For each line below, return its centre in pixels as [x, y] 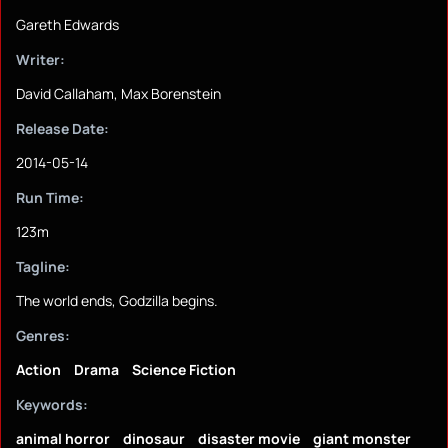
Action [38, 370]
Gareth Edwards [67, 25]
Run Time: [50, 198]
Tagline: [43, 267]
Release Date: [62, 129]
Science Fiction [184, 370]
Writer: [40, 60]
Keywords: [52, 405]
